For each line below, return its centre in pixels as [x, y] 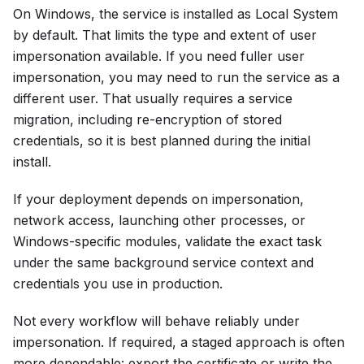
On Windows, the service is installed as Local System [175, 13]
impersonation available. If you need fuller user [159, 56]
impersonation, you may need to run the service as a [176, 77]
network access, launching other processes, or [159, 220]
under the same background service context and [163, 262]
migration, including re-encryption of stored [147, 119]
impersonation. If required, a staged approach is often [179, 342]
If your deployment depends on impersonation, [158, 199]
